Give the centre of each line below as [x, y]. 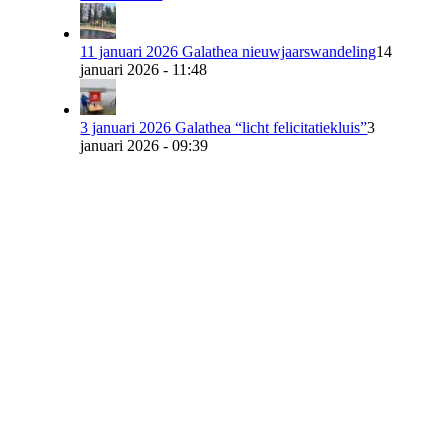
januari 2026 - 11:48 [144, 69]
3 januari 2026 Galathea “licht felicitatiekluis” [224, 127]
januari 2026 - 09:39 [144, 145]
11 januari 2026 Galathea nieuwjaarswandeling [228, 51]
